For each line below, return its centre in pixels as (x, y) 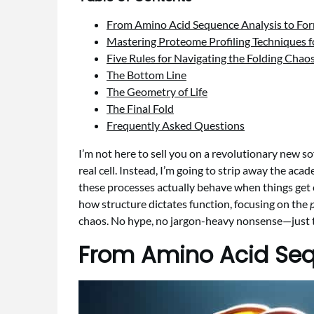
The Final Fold (140, 108)
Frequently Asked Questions (176, 125)
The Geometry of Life (157, 91)
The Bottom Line (146, 75)
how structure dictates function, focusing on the (194, 204)
